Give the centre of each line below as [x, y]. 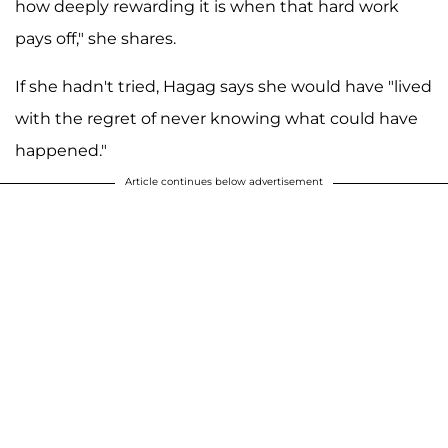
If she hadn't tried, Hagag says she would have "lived [223, 86]
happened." [61, 150]
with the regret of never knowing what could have [216, 118]
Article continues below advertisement [224, 181]
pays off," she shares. [95, 38]
